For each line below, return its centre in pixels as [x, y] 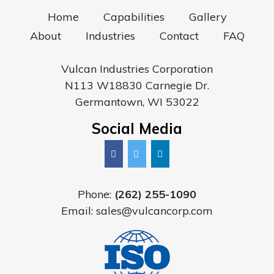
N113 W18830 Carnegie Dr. [137, 85]
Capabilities [134, 17]
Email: [79, 211]
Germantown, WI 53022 [137, 102]
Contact [179, 36]
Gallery [208, 17]
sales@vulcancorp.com [154, 211]
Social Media [137, 128]
